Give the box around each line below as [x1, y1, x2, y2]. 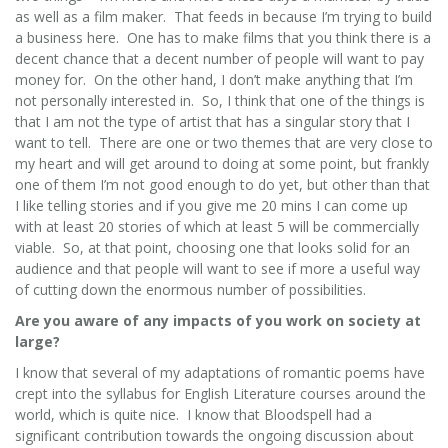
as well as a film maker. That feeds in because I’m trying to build [15, 6, 432, 26]
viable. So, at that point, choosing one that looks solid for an [15, 237, 410, 257]
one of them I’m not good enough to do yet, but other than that [15, 174, 430, 194]
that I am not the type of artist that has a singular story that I [15, 111, 410, 131]
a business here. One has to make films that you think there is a [15, 27, 431, 47]
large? [15, 331, 60, 351]
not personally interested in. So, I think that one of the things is [15, 90, 425, 110]
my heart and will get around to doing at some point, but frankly [15, 153, 429, 173]
